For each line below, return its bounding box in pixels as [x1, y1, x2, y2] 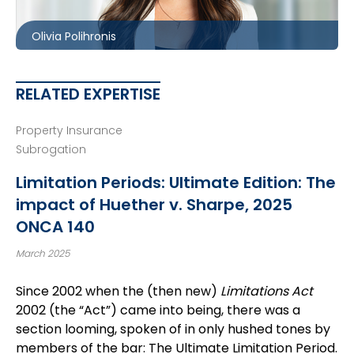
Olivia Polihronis [32, 28, 116, 44]
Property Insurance [16, 122, 122, 138]
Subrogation [16, 141, 86, 157]
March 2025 [16, 247, 70, 260]
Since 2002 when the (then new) [16, 282, 220, 300]
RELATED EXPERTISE [16, 83, 160, 105]
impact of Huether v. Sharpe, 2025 [16, 194, 292, 216]
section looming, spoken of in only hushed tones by [16, 320, 330, 338]
